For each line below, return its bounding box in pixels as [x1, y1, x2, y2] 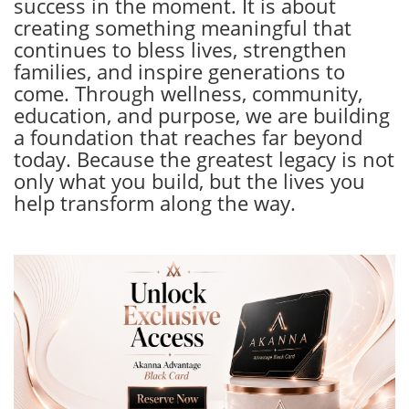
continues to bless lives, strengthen [14, 36, 347, 64]
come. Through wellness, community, [14, 79, 362, 108]
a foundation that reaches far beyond [14, 123, 362, 152]
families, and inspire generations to [14, 58, 345, 86]
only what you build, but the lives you [14, 167, 365, 195]
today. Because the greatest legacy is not [14, 145, 394, 173]
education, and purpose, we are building [14, 101, 390, 130]
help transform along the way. [14, 189, 296, 217]
